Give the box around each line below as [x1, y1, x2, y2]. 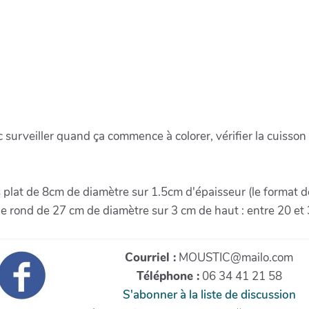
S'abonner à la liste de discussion [122, 286, 296, 303]
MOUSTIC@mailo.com [176, 249, 293, 266]
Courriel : [125, 249, 176, 266]
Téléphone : [136, 268, 199, 284]
